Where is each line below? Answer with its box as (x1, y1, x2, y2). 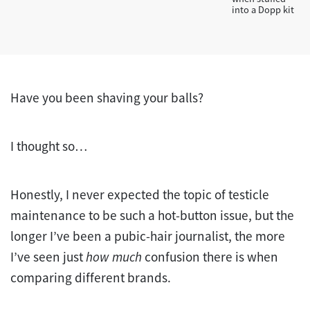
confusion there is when (145, 248, 278, 265)
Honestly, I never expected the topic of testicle (10, 185, 269, 203)
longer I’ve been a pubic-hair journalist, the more (10, 227, 285, 244)
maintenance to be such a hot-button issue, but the (10, 206, 294, 224)
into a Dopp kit (232, 3, 295, 16)
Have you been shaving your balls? (10, 89, 206, 106)
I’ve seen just (10, 248, 86, 265)
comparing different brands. (10, 268, 174, 286)
